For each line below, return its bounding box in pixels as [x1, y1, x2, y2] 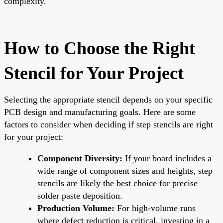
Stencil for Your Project [4, 63, 184, 83]
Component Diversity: [37, 153, 122, 163]
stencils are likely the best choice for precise [37, 178, 198, 188]
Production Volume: [37, 203, 114, 213]
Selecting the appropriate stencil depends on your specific [4, 94, 213, 105]
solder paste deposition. [37, 190, 122, 201]
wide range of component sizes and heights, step [37, 165, 213, 176]
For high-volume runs [114, 203, 196, 213]
